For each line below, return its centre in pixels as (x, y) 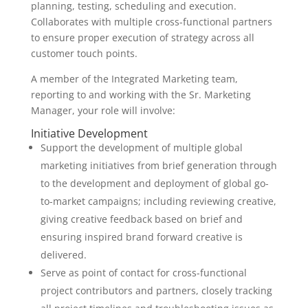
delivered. (63, 255)
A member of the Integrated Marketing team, (134, 79)
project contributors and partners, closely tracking (156, 290)
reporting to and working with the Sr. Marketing (141, 95)
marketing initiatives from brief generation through (158, 165)
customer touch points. (84, 53)
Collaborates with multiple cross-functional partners (151, 22)
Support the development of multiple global (141, 147)
